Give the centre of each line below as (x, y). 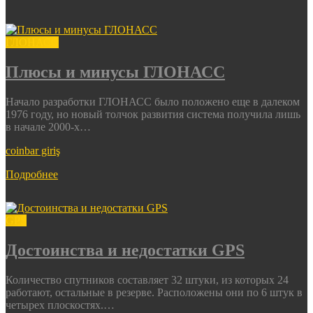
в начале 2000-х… (48, 126)
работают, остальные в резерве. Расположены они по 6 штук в (154, 292)
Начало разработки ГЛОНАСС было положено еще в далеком (153, 101)
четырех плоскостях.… (60, 305)
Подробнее (32, 174)
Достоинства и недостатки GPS (125, 250)
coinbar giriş (33, 150)
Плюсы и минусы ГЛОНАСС (115, 72)
